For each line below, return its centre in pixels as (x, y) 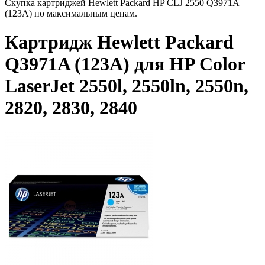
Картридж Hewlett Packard (119, 42)
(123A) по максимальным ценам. (71, 13)
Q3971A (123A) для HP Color (125, 64)
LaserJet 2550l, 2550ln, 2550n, (127, 86)
